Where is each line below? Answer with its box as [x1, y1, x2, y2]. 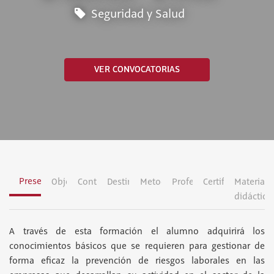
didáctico [234, 192, 272, 202]
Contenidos [77, 177, 125, 187]
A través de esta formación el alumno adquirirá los [9, 227, 265, 237]
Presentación [19, 177, 73, 187]
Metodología [139, 177, 192, 187]
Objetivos [51, 177, 91, 187]
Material [234, 177, 267, 187]
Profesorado [171, 177, 223, 187]
